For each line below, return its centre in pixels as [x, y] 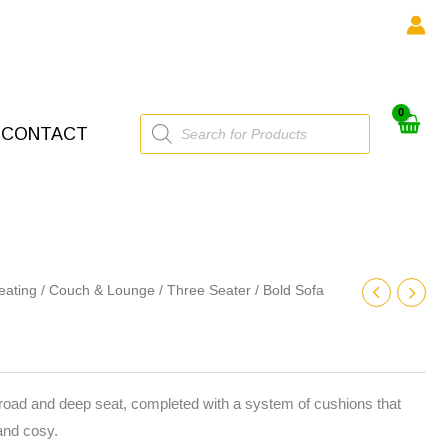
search [161, 135]
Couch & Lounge [102, 290]
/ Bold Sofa [287, 290]
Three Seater [209, 290]
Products [168, 120]
